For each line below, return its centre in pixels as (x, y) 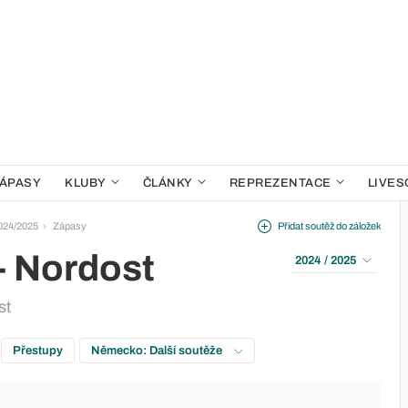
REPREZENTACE (280, 183)
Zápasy (70, 226)
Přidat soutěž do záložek (330, 226)
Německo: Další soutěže (158, 351)
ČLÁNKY (168, 183)
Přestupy (38, 351)
